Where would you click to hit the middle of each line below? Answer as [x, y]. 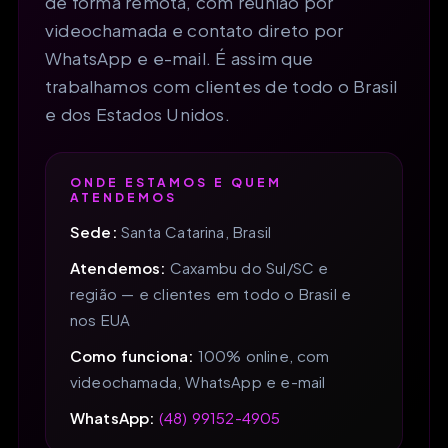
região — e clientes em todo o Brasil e [211, 293]
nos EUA [100, 319]
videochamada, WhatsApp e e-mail [198, 381]
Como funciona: [132, 355]
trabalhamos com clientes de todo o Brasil [221, 85]
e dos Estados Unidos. [137, 113]
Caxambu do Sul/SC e [247, 267]
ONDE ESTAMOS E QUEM [176, 182]
